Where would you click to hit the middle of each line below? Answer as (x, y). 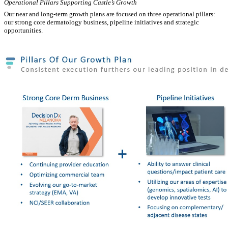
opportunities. (23, 30)
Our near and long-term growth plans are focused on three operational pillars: (110, 14)
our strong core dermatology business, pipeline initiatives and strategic (102, 22)
